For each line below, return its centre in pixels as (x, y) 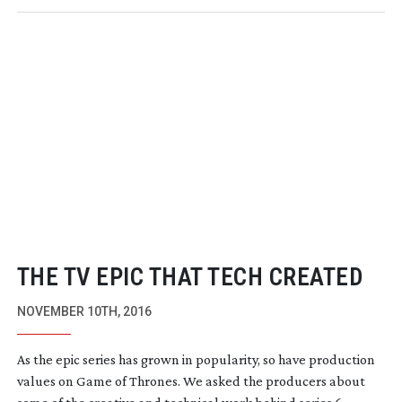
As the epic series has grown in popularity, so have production (196, 359)
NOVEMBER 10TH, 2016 (84, 311)
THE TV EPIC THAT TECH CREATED (190, 277)
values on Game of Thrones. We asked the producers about (191, 380)
